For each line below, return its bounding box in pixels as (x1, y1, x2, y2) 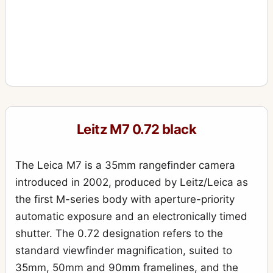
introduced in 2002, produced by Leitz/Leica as (15, 175, 248, 188)
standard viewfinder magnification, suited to (15, 244, 232, 257)
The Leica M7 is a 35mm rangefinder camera (15, 158, 235, 171)
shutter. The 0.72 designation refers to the (15, 227, 223, 239)
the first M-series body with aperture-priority (15, 193, 235, 205)
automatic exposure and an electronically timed (15, 210, 247, 222)
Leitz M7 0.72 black (76, 121, 197, 137)
